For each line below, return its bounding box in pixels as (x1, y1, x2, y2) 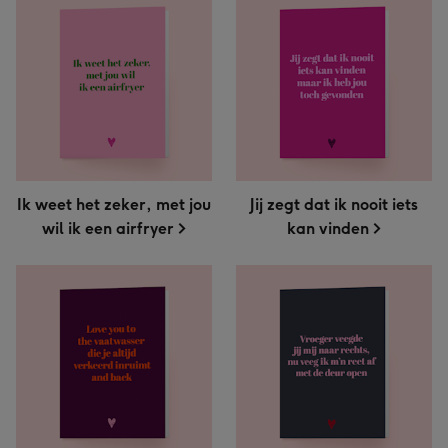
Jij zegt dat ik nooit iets (250, 195, 418, 214)
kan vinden (287, 219, 369, 238)
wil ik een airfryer (42, 219, 174, 238)
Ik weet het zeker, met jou (17, 195, 211, 214)
